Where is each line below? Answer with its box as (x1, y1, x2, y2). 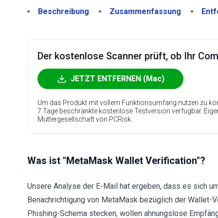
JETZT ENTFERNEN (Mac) (70, 74, 164, 83)
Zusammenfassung (109, 7, 181, 16)
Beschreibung (38, 7, 89, 16)
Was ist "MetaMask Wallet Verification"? (27, 155, 205, 166)
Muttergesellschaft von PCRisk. (37, 115, 132, 123)
